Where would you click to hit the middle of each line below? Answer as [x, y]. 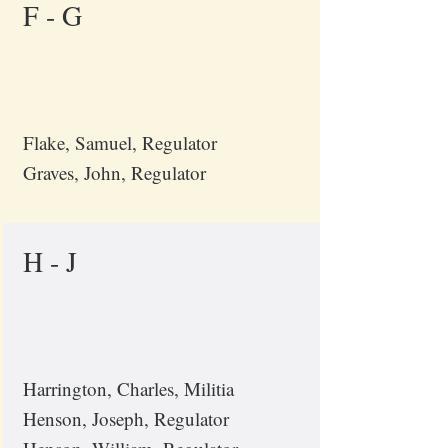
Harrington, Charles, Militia [128, 388]
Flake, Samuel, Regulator [119, 142]
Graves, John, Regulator [114, 172]
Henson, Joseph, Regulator [125, 418]
